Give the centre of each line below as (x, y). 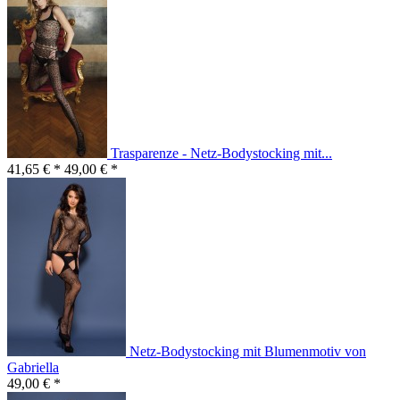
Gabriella (33, 368)
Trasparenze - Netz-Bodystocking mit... (221, 154)
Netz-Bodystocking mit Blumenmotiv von (248, 352)
